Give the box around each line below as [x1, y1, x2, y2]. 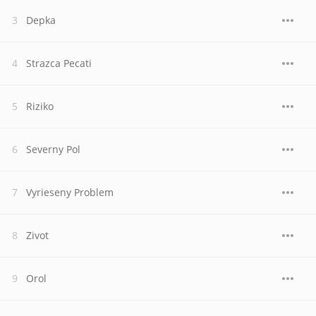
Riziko [26, 99, 54, 113]
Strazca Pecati [26, 56, 92, 70]
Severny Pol [26, 142, 80, 156]
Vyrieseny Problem [26, 186, 114, 199]
